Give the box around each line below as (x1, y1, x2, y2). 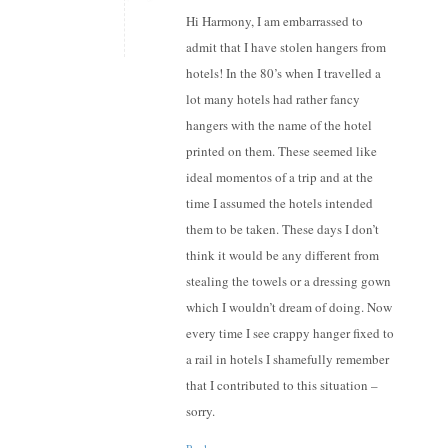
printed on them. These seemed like (185, 142, 377, 161)
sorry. (185, 402, 215, 421)
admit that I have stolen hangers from (185, 38, 386, 57)
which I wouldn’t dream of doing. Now (185, 298, 392, 317)
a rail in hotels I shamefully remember (185, 350, 389, 369)
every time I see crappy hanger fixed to (185, 324, 394, 343)
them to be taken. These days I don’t (185, 220, 379, 239)
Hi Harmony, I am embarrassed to (185, 12, 363, 31)
